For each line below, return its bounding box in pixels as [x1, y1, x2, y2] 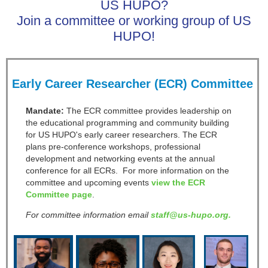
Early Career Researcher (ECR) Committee [12, 77, 253, 91]
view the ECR [151, 178, 205, 188]
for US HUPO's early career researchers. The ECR [26, 130, 217, 140]
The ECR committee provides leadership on [64, 106, 232, 116]
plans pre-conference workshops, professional [26, 142, 200, 152]
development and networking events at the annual [26, 154, 215, 164]
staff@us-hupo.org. [151, 210, 231, 220]
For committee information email [26, 210, 151, 220]
